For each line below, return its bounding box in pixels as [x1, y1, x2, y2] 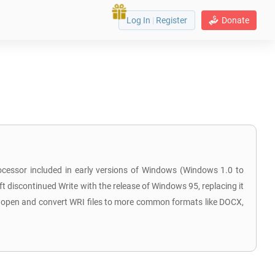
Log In [126, 15, 152, 25]
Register [154, 15, 187, 25]
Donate [222, 15, 249, 25]
